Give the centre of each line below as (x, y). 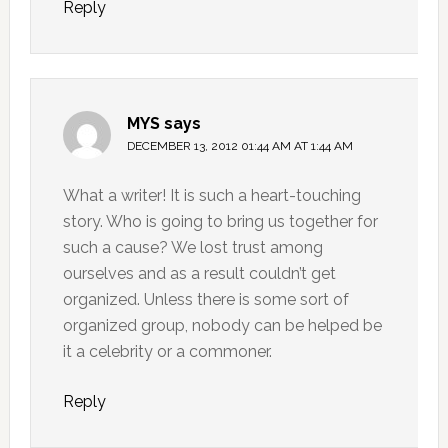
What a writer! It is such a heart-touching (211, 196)
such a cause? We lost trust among (192, 248)
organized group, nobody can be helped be (222, 326)
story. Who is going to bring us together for (220, 222)
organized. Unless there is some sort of (205, 300)
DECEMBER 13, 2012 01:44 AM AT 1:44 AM (239, 146)
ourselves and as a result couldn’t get (199, 274)
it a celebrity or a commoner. (167, 352)
